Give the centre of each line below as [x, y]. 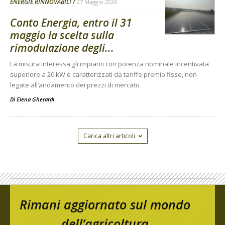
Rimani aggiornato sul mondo [105, 204]
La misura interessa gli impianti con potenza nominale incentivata [109, 64]
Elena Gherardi [35, 99]
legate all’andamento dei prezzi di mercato [75, 85]
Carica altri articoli [109, 136]
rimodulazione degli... [62, 47]
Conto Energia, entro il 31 [71, 22]
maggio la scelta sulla [62, 35]
